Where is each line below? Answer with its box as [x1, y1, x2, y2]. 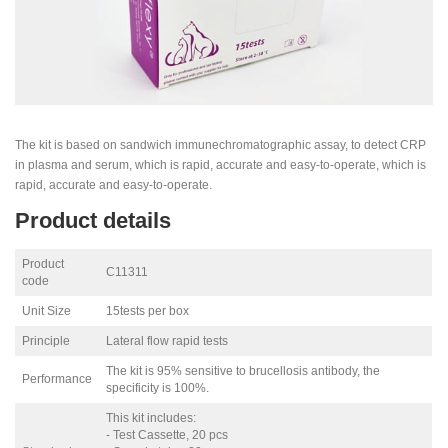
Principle [22, 334, 71, 349]
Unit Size [22, 304, 72, 319]
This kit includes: [106, 411, 197, 426]
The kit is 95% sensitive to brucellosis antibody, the [106, 364, 381, 379]
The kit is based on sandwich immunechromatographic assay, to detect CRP [15, 138, 426, 152]
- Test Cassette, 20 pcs [106, 428, 229, 443]
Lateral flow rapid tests [106, 334, 229, 349]
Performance [22, 372, 93, 387]
